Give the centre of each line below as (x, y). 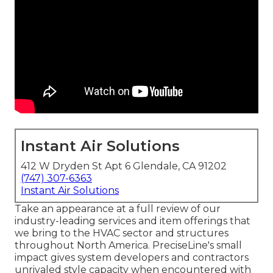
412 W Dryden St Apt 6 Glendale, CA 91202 (124, 166)
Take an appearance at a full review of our (118, 209)
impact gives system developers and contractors (132, 258)
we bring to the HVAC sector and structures (122, 233)
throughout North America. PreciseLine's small (128, 246)
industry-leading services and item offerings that (133, 221)
